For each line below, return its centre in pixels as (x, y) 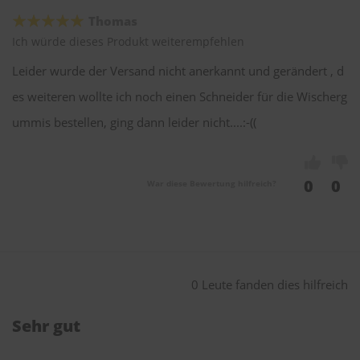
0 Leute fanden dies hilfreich (270, 285)
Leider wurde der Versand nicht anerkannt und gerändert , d (178, 71)
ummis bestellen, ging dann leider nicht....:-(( (134, 123)
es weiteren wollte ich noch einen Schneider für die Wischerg (180, 97)
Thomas (113, 21)
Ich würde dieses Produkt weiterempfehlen (128, 42)
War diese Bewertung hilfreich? (212, 184)
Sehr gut (46, 326)
